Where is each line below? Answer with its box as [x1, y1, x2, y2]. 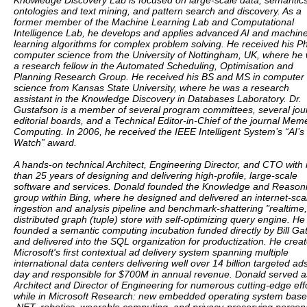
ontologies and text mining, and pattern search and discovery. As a [14, 5, 302, 16]
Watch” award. [14, 137, 77, 148]
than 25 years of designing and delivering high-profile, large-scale [14, 170, 297, 181]
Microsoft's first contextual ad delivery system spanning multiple [14, 247, 288, 258]
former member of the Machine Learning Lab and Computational [14, 16, 294, 27]
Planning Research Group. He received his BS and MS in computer [14, 71, 304, 82]
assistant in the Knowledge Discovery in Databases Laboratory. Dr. [14, 93, 302, 104]
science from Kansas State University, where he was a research [14, 82, 289, 93]
